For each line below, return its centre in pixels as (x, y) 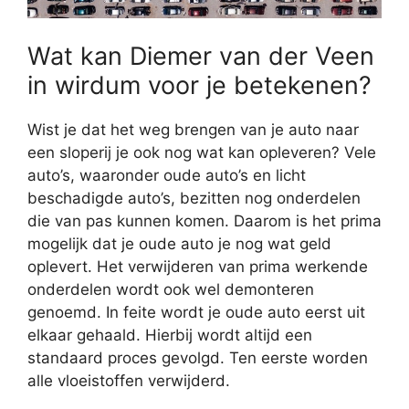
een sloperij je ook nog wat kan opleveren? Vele (202, 152)
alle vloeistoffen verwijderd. (129, 380)
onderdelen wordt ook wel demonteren (171, 289)
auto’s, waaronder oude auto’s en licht (167, 175)
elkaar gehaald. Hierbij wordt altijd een (170, 335)
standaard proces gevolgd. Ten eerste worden (198, 357)
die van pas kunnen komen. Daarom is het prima (204, 220)
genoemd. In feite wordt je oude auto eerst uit (196, 312)
